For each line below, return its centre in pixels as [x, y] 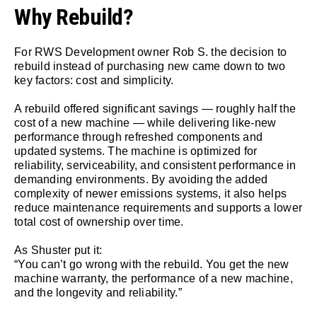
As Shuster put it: [58, 250]
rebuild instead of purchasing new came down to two [150, 67]
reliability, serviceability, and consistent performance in [155, 166]
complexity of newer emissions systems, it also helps [150, 194]
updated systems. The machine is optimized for [136, 151]
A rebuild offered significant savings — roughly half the [155, 109]
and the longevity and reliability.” [98, 293]
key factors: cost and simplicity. [94, 81]
